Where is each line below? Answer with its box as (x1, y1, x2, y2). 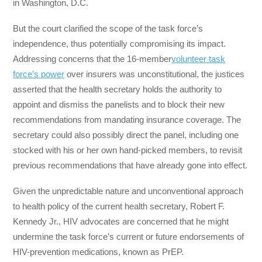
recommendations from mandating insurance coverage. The (13, 115, 242, 125)
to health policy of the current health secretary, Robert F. (13, 201, 225, 212)
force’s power (13, 69, 65, 80)
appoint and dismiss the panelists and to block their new (13, 99, 225, 110)
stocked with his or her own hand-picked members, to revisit (13, 145, 243, 156)
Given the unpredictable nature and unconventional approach (13, 186, 244, 196)
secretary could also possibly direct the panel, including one (13, 130, 239, 140)
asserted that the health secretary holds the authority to (13, 84, 222, 95)
